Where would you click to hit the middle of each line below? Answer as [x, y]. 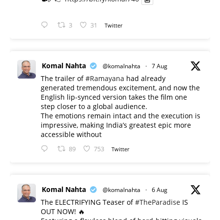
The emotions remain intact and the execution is [121, 116]
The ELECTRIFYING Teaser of [88, 202]
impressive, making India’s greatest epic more [116, 125]
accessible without [71, 135]
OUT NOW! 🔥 [63, 212]
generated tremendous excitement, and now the [120, 88]
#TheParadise [158, 202]
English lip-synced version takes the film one [114, 97]
